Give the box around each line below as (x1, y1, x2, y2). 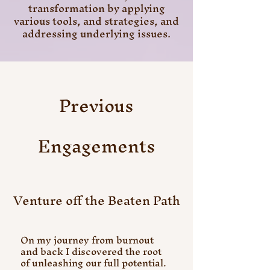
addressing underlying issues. (22, 22, 171, 45)
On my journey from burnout (20, 229, 154, 251)
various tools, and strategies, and (14, 9, 179, 33)
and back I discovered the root (20, 240, 162, 262)
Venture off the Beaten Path (13, 186, 180, 215)
